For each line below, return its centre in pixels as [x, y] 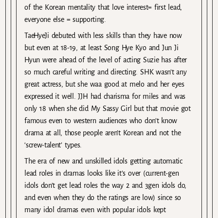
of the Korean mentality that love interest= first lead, [103, 8]
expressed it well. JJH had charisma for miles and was [105, 97]
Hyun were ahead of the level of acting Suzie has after [106, 60]
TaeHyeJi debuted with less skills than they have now [103, 36]
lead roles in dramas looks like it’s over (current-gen [102, 173]
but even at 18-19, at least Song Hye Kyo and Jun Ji [101, 48]
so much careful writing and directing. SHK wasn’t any [106, 72]
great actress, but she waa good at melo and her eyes [104, 84]
